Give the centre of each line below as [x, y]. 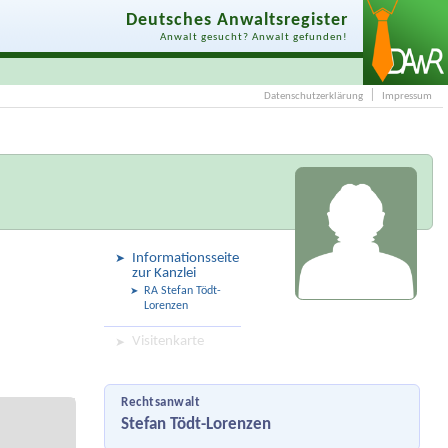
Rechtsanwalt [161, 403]
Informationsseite [185, 259]
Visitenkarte [167, 342]
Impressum [406, 97]
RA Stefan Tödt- [182, 291]
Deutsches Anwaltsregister [236, 21]
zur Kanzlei [163, 274]
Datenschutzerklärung [313, 97]
